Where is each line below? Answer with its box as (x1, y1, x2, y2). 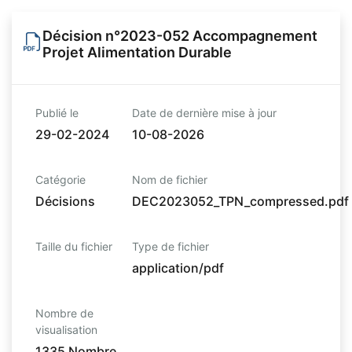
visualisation (35, 323, 97, 336)
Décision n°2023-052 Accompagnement (42, 27, 317, 44)
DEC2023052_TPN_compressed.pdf (132, 193, 349, 209)
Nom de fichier (132, 173, 207, 186)
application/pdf (132, 260, 224, 276)
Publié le (35, 106, 79, 119)
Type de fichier (132, 240, 209, 253)
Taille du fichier (35, 240, 112, 253)
